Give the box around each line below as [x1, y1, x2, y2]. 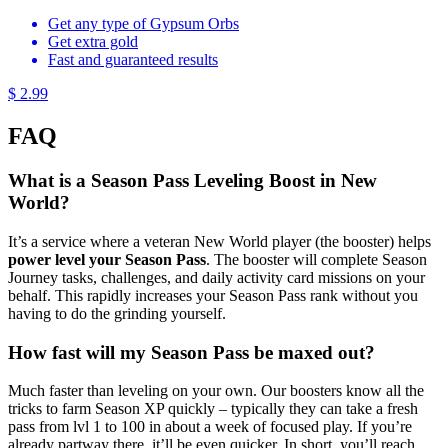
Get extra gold [48, 33, 138, 51]
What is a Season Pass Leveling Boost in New [8, 170, 377, 192]
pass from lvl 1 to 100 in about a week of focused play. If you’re [8, 418, 412, 436]
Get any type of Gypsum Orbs [48, 15, 239, 33]
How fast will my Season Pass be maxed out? [8, 341, 375, 363]
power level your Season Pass [8, 250, 206, 268]
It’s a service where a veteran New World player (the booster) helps [8, 232, 431, 250]
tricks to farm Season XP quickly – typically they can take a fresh [8, 400, 418, 418]
